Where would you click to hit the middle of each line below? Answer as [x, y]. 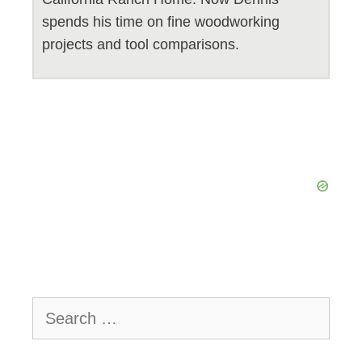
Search [53, 307]
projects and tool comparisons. [141, 45]
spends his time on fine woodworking [161, 22]
